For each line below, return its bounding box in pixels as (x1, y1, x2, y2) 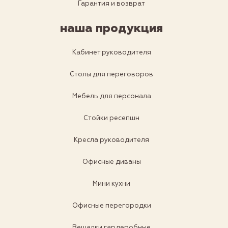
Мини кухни (93, 180, 130, 188)
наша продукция (60, 21, 163, 36)
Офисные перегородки (72, 202, 151, 210)
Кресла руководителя (74, 136, 149, 145)
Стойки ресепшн (83, 114, 139, 123)
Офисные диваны (82, 158, 141, 166)
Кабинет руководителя (72, 48, 151, 57)
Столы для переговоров (70, 70, 153, 79)
